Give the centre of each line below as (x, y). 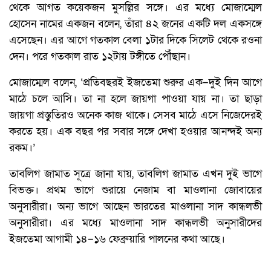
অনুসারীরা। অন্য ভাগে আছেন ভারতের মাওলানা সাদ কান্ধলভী (135, 207)
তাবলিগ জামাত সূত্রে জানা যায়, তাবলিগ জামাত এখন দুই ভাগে (135, 174)
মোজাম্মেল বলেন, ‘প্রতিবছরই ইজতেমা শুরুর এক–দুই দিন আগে (135, 83)
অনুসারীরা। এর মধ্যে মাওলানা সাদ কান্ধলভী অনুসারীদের (135, 223)
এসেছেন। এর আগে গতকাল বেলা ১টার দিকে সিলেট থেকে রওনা (135, 41)
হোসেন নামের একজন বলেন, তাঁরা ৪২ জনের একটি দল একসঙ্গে (135, 24)
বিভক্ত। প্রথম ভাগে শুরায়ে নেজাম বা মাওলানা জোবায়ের (135, 191)
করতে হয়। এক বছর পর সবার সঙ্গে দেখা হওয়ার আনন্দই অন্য (135, 132)
